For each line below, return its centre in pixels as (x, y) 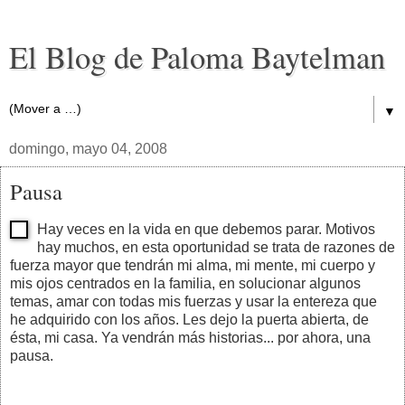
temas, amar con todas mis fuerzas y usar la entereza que (193, 301)
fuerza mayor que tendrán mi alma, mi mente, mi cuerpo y (193, 265)
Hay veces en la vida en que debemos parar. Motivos (206, 229)
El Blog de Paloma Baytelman (197, 57)
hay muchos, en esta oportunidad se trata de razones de (216, 247)
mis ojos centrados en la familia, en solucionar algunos (185, 283)
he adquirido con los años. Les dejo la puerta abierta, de (189, 319)
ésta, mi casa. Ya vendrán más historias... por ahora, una (190, 337)
